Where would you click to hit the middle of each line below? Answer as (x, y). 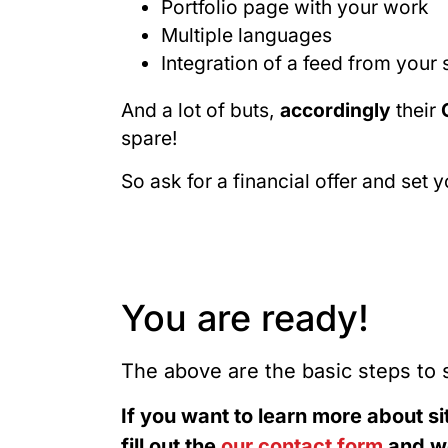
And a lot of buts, (200, 110)
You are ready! (244, 318)
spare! (149, 138)
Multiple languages (246, 35)
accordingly (337, 110)
